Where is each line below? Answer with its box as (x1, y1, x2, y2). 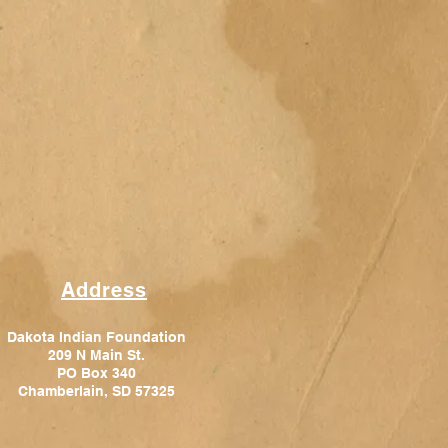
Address (61, 278, 147, 303)
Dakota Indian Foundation (6, 329, 186, 346)
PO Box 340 (56, 365, 136, 382)
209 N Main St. (47, 347, 145, 364)
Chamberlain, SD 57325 (17, 383, 175, 400)
